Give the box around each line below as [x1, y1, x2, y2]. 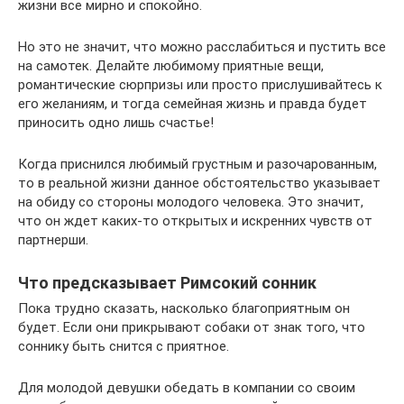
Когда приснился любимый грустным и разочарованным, [18, 155, 377, 172]
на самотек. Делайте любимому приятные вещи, [18, 57, 324, 74]
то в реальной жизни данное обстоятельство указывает [18, 174, 381, 191]
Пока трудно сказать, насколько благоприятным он [18, 299, 350, 317]
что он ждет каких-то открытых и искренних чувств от [18, 212, 372, 229]
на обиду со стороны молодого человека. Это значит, [18, 193, 363, 210]
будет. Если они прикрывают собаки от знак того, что [18, 318, 365, 335]
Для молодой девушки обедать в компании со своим [18, 379, 355, 396]
